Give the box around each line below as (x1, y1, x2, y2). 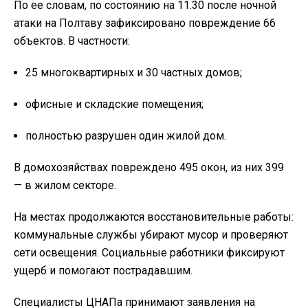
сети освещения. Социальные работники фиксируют (14, 245, 285, 259)
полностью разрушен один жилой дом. (25, 129, 226, 142)
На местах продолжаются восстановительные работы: (14, 210, 294, 223)
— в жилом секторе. (14, 178, 116, 192)
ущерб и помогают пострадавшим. (14, 263, 192, 277)
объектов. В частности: (14, 34, 130, 47)
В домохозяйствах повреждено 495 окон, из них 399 (14, 160, 284, 174)
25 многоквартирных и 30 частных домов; (25, 65, 242, 79)
